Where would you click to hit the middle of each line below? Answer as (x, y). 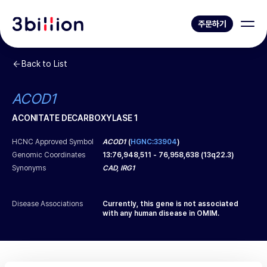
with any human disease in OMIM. (161, 213)
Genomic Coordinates (49, 155)
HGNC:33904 (154, 142)
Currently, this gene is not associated (171, 204)
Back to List (44, 64)
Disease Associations (48, 204)
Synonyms (29, 168)
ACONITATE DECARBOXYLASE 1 (75, 118)
